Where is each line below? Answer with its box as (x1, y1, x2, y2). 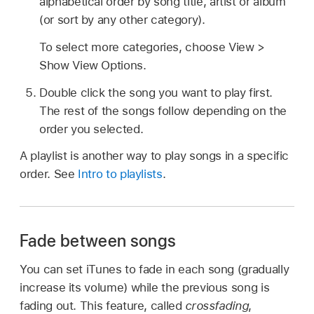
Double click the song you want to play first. (39, 85, 273, 100)
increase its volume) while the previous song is (20, 280, 270, 295)
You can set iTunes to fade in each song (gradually (20, 262, 289, 277)
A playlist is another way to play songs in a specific (20, 149, 289, 163)
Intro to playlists (78, 167, 163, 182)
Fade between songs (20, 231, 177, 252)
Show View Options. (39, 57, 146, 72)
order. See (20, 167, 78, 182)
